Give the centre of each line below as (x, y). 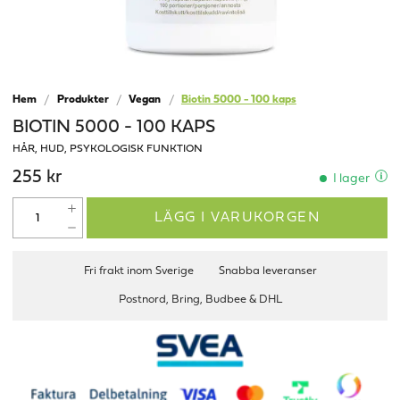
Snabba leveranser (267, 272)
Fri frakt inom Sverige (138, 272)
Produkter (83, 100)
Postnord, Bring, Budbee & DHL (200, 300)
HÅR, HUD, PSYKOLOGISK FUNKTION (108, 149)
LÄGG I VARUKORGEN (237, 217)
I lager (351, 179)
